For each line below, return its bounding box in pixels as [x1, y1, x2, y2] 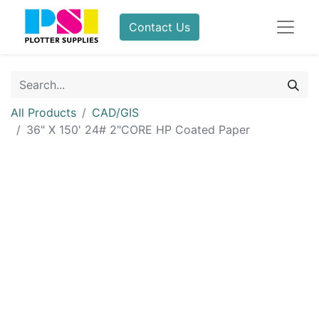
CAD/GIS [92, 105, 139, 120]
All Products [11, 105, 76, 120]
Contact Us [129, 20, 191, 34]
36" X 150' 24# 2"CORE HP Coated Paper [26, 122, 250, 137]
